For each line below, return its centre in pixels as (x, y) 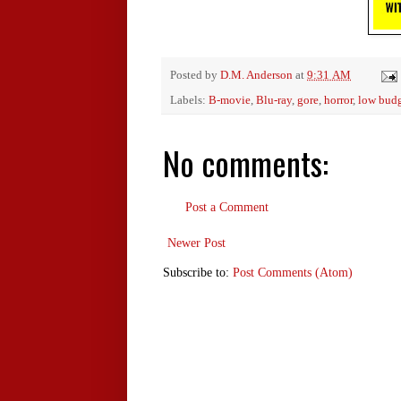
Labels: (189, 100)
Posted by (195, 76)
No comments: (246, 162)
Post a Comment (227, 207)
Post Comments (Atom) (293, 272)
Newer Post (196, 243)
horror (338, 100)
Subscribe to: (198, 272)
